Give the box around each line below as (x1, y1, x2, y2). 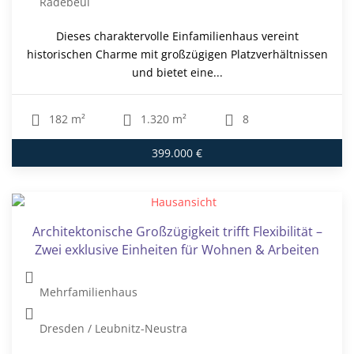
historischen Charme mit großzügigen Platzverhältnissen (26, 47, 328, 62)
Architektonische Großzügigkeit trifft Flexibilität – (32, 222, 322, 240)
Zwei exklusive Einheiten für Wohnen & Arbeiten (35, 240, 319, 258)
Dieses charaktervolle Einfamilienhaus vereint (55, 28, 299, 44)
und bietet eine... (131, 65, 223, 81)
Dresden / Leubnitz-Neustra (40, 321, 188, 337)
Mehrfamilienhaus (40, 284, 138, 300)
